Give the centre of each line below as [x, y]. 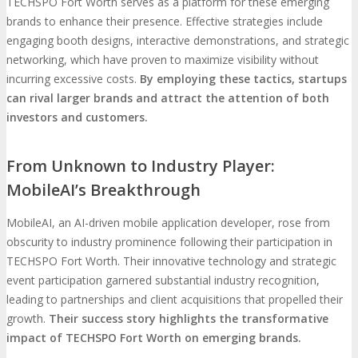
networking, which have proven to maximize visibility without [163, 60]
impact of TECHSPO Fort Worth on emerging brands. [154, 337]
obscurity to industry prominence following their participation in [169, 241]
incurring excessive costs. [73, 79]
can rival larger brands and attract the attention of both [168, 98]
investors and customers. [77, 117]
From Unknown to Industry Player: [141, 165]
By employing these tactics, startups [243, 79]
